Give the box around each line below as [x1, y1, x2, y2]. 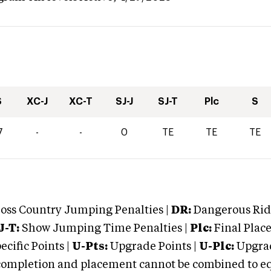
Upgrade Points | [110, 241, 199, 252]
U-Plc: [199, 241, 234, 252]
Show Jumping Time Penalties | [19, 223, 188, 234]
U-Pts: [72, 241, 108, 252]
